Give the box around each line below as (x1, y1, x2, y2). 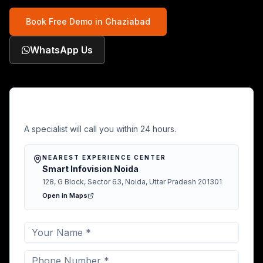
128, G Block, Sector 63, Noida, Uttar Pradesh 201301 (42, 177, 222, 186)
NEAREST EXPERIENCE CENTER (42, 154, 166, 161)
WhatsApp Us (30, 44, 93, 56)
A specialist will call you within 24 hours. (24, 124, 176, 134)
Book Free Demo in (26, 16, 105, 26)
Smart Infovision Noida (42, 164, 139, 174)
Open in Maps (42, 191, 87, 200)
